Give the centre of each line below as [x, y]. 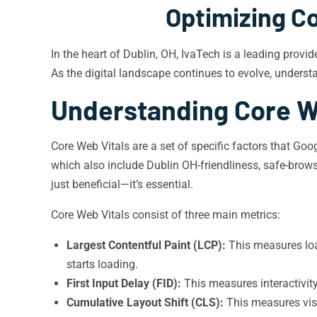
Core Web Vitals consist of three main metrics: [166, 215]
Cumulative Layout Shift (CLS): [145, 302]
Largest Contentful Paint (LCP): [146, 245]
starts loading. [102, 264]
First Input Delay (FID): [124, 283]
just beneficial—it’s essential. [122, 184]
